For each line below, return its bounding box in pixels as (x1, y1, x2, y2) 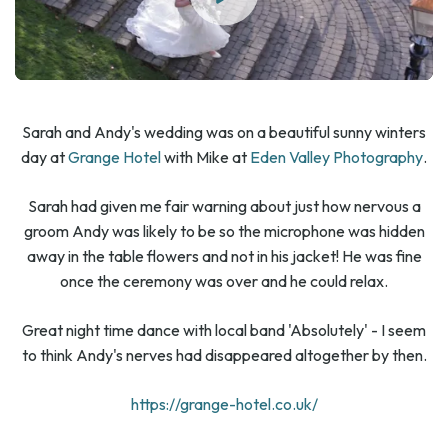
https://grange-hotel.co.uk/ (130, 394, 318, 415)
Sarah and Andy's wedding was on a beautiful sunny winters (22, 122, 426, 143)
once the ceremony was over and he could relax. (60, 271, 388, 292)
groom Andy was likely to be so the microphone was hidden (23, 221, 425, 242)
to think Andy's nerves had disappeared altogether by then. (21, 345, 427, 366)
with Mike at (161, 147, 250, 168)
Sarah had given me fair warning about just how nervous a (27, 196, 421, 217)
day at (21, 147, 68, 168)
